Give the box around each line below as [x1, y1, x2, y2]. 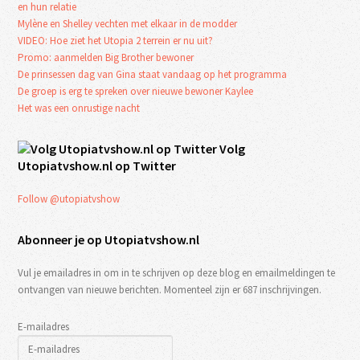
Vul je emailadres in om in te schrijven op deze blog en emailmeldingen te [18, 265, 336, 280]
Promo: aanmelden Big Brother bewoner [18, 50, 194, 64]
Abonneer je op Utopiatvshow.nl [18, 231, 200, 247]
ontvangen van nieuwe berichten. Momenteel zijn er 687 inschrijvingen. [18, 282, 322, 297]
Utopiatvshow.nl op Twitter [18, 157, 177, 174]
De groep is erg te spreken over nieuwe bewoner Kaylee [18, 84, 254, 98]
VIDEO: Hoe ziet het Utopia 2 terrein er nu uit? [18, 33, 214, 47]
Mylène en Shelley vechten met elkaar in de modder [18, 16, 238, 31]
